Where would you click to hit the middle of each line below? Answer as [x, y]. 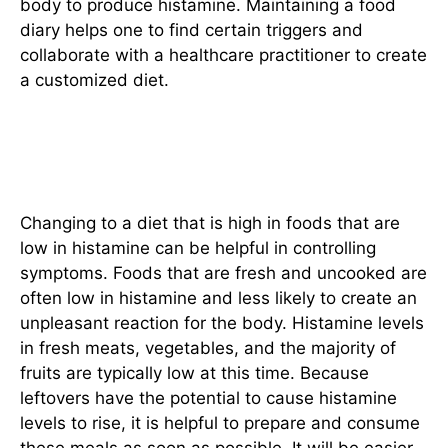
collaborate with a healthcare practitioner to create [223, 55]
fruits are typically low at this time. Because [194, 372]
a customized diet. [94, 80]
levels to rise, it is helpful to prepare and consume [220, 422]
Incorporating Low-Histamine [201, 140]
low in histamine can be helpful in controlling [198, 247]
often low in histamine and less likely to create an [218, 297]
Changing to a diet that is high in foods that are [210, 222]
